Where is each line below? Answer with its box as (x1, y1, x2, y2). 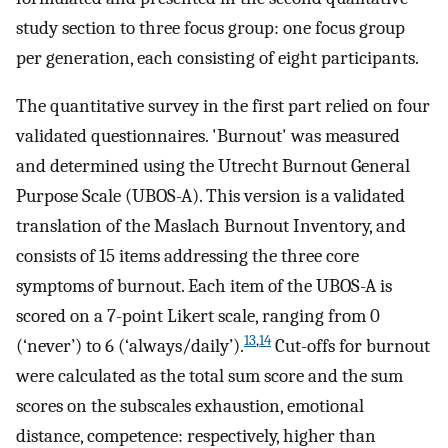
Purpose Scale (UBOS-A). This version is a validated (16, 185, 405, 208)
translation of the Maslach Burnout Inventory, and (16, 215, 406, 238)
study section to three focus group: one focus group (16, 16, 405, 39)
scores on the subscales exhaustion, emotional (16, 395, 364, 418)
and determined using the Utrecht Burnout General (16, 155, 410, 178)
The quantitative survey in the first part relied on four (16, 95, 430, 118)
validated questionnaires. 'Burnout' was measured (16, 125, 400, 148)
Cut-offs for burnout (271, 335, 430, 358)
